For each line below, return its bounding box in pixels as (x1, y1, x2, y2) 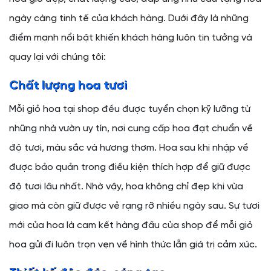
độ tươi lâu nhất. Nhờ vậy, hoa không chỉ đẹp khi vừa (9, 181, 243, 192)
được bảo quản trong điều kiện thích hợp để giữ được (9, 162, 250, 172)
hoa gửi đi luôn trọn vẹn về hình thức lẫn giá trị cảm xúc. (9, 239, 257, 250)
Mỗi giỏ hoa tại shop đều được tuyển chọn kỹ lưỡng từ (9, 103, 250, 114)
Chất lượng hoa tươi (9, 79, 127, 92)
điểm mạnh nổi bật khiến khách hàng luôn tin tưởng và (9, 32, 252, 43)
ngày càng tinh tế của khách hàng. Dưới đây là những (9, 13, 249, 24)
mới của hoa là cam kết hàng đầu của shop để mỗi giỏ (9, 220, 253, 230)
